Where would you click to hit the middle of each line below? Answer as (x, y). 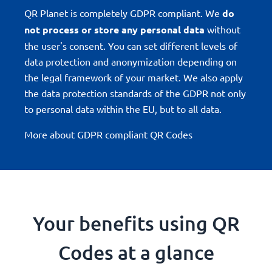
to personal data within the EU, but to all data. (123, 108)
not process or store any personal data (116, 29)
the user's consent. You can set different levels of (131, 45)
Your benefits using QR (136, 223)
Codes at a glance (136, 252)
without (224, 29)
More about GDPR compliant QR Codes (108, 134)
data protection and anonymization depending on (131, 61)
